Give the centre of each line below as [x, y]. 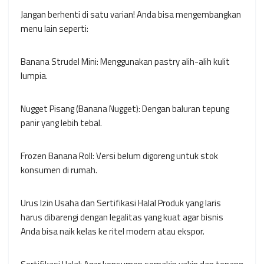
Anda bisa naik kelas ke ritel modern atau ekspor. [113, 232]
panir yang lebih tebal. [61, 123]
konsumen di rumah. [59, 170]
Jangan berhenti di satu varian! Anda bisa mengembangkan [131, 15]
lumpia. [34, 76]
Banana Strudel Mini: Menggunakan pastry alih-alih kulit [125, 62]
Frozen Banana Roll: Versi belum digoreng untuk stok [119, 156]
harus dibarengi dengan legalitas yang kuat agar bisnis [122, 217]
